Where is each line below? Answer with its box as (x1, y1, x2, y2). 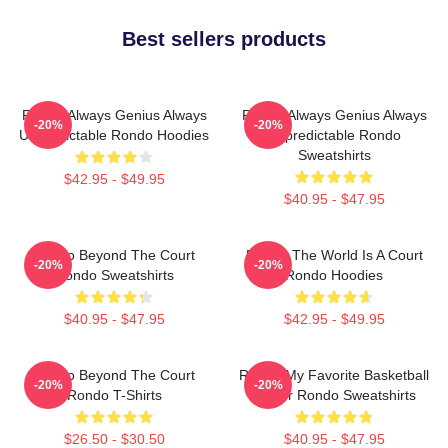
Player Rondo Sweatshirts (252, 386, 416, 403)
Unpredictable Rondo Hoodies (19, 126, 209, 143)
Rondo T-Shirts (66, 386, 162, 403)
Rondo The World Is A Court (245, 246, 423, 263)
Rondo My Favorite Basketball (239, 366, 429, 383)
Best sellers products (122, 27, 326, 50)
